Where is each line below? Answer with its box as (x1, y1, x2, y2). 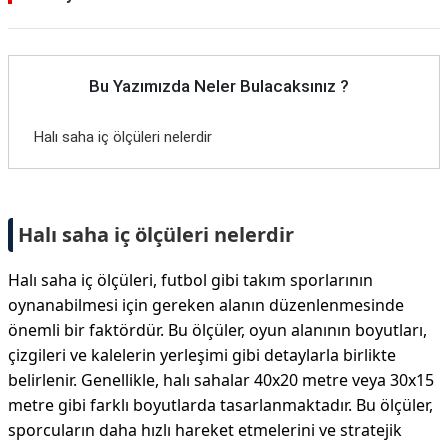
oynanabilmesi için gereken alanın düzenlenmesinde (8, 294, 404, 316)
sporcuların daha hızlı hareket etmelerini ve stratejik (8, 419, 402, 441)
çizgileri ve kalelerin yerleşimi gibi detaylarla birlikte (8, 344, 396, 366)
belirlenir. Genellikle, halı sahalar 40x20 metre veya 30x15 (8, 369, 434, 391)
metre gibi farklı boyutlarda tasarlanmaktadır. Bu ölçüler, (8, 394, 433, 416)
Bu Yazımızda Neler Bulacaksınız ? (89, 76, 349, 96)
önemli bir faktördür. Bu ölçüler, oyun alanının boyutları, (8, 319, 427, 341)
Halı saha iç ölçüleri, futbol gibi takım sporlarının (8, 269, 373, 291)
